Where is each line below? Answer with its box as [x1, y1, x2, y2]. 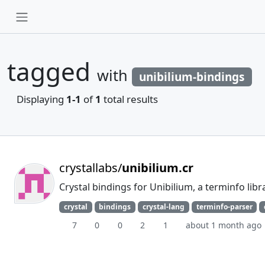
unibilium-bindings [139, 69, 245, 85]
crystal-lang [142, 202, 185, 212]
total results [101, 92, 158, 106]
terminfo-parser [196, 202, 253, 212]
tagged [7, 54, 97, 88]
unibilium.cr [122, 160, 193, 176]
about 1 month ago [186, 219, 261, 231]
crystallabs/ [59, 160, 122, 176]
